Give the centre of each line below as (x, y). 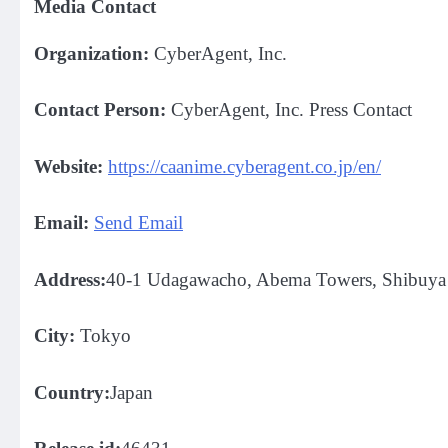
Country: (72, 392)
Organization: (91, 53)
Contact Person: (100, 110)
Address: (70, 279)
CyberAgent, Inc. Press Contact (289, 110)
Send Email (138, 223)
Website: (68, 166)
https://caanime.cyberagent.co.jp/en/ (244, 166)
